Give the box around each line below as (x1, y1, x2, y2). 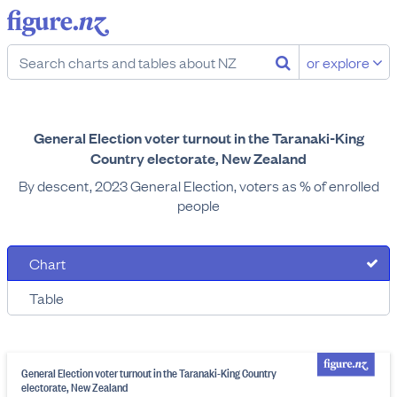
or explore (307, 52, 372, 72)
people (177, 195, 220, 214)
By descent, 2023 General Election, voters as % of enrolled (18, 175, 379, 195)
